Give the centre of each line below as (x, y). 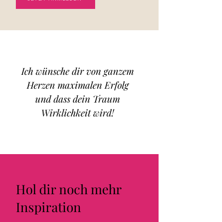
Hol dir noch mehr (69, 189)
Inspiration (49, 207)
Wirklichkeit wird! (78, 113)
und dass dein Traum (78, 99)
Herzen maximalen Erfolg (78, 85)
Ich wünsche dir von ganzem (78, 71)
